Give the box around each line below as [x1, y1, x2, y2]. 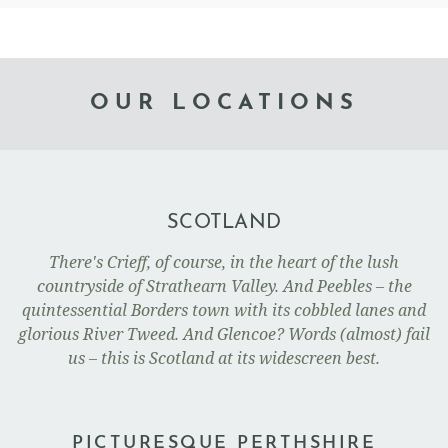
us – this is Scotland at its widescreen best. [68, 347, 380, 370]
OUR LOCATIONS [89, 92, 359, 115]
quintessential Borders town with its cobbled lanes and [22, 299, 426, 322]
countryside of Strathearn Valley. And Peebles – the [36, 275, 412, 298]
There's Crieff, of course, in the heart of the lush [49, 251, 399, 274]
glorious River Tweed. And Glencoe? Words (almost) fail [18, 323, 430, 346]
